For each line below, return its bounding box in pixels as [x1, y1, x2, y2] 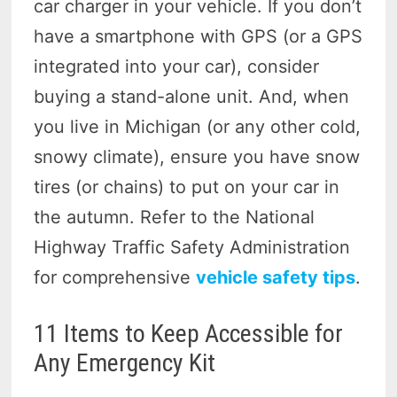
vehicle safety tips [196, 266, 356, 288]
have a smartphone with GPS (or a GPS [34, 25, 363, 47]
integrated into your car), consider [34, 55, 320, 77]
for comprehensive [34, 266, 197, 288]
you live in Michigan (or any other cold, [34, 115, 362, 137]
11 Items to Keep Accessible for [34, 318, 344, 348]
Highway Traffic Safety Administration [34, 236, 351, 258]
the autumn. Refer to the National [34, 206, 315, 228]
